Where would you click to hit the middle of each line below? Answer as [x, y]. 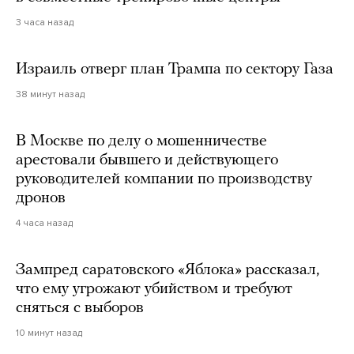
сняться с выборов [80, 309]
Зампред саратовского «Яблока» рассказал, [168, 271]
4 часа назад [44, 223]
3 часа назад [45, 23]
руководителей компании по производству [164, 180]
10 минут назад [49, 333]
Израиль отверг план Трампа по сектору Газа [175, 70]
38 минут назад [50, 94]
